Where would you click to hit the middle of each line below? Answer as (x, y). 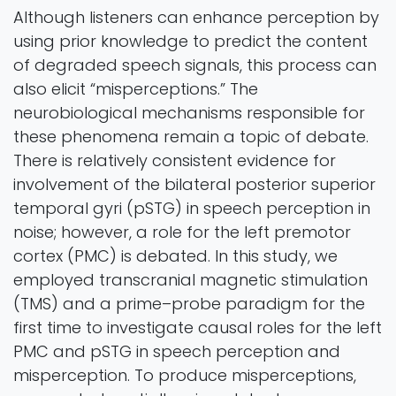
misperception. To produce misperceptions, (185, 375)
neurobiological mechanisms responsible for (189, 112)
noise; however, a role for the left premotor (182, 232)
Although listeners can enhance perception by (196, 17)
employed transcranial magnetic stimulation (190, 279)
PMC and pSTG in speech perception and (177, 351)
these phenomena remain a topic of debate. (191, 136)
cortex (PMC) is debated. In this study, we (175, 255)
